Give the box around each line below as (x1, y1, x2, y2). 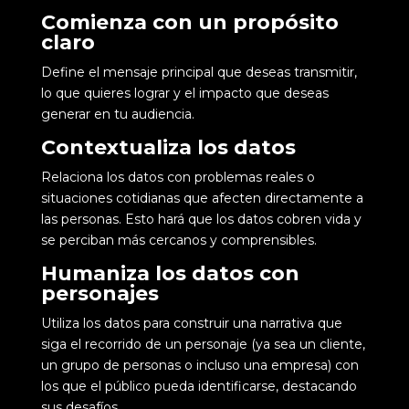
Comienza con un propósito (40, 9, 339, 35)
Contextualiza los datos (40, 134, 296, 160)
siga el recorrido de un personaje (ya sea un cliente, (40, 335, 365, 352)
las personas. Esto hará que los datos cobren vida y (40, 210, 362, 227)
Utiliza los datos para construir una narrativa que (40, 314, 342, 331)
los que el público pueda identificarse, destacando (40, 377, 357, 394)
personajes (40, 280, 159, 306)
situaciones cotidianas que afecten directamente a (40, 189, 363, 206)
